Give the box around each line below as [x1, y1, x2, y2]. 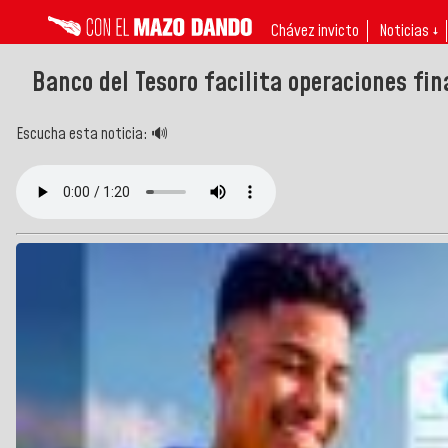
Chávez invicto [271, 20, 359, 42]
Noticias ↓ [379, 20, 438, 42]
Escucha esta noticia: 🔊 [16, 122, 168, 145]
